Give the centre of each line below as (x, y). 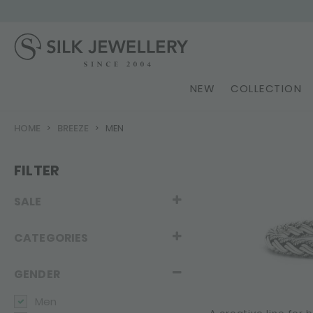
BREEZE (73, 128)
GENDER (37, 274)
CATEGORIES (51, 238)
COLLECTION (266, 88)
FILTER (37, 170)
